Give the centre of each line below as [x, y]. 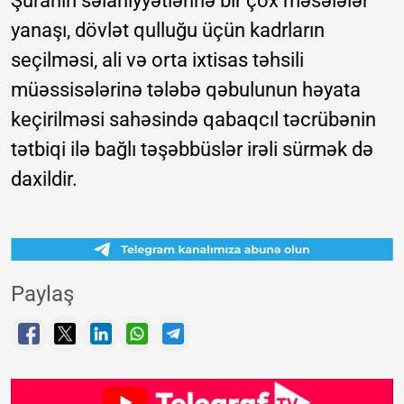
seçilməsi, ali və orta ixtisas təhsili [157, 60]
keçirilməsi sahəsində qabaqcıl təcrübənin [193, 120]
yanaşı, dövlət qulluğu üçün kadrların [168, 31]
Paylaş [42, 294]
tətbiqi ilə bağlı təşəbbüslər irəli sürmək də [192, 150]
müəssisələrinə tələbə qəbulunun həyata [186, 90]
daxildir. [44, 179]
